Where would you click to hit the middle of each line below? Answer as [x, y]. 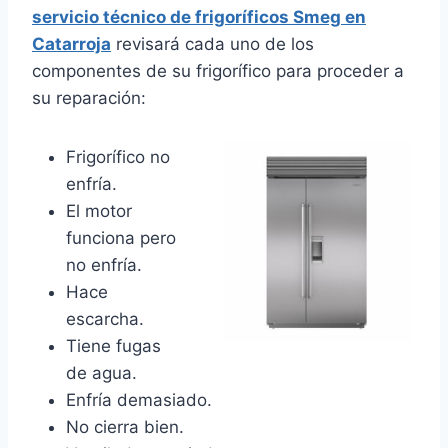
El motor [99, 211]
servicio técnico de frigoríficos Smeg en [199, 17]
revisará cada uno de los [212, 44]
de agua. [101, 373]
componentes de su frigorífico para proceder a [218, 71]
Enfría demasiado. [139, 400]
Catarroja [71, 44]
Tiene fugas [113, 346]
